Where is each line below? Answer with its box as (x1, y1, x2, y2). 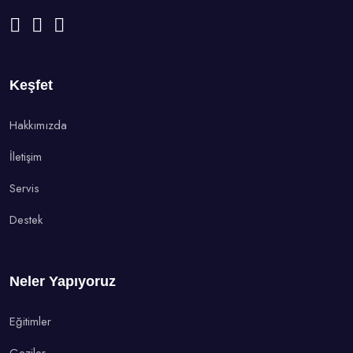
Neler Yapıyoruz (9, 273, 116, 290)
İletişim (9, 148, 42, 166)
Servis (9, 180, 39, 198)
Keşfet (9, 77, 53, 94)
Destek (9, 211, 43, 229)
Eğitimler (9, 313, 51, 331)
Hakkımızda (9, 117, 67, 135)
